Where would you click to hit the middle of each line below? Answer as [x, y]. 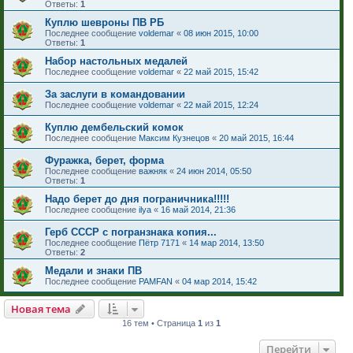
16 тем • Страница [160, 323]
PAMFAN [156, 282]
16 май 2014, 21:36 [198, 210]
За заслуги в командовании [115, 95]
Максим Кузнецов [174, 138]
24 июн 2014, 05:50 [214, 171]
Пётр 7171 [159, 243]
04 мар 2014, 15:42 [219, 282]
